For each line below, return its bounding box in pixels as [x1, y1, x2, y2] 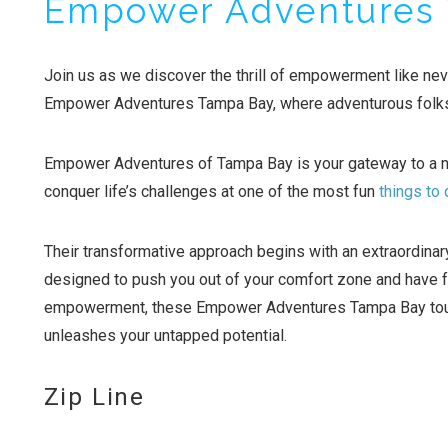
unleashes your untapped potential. [43, 326, 287, 346]
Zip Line [43, 383, 145, 412]
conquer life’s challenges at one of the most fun [43, 182, 379, 202]
